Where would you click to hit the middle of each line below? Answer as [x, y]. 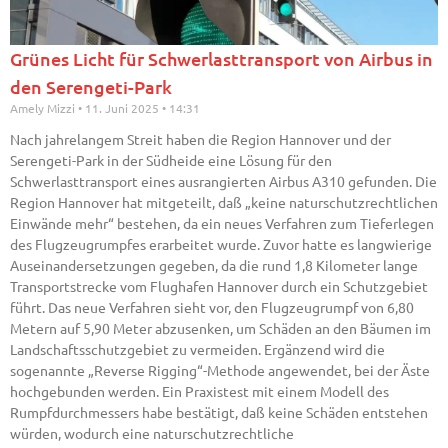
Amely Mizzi [44, 108]
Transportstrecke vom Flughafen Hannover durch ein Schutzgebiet [219, 286]
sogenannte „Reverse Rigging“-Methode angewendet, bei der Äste [220, 370]
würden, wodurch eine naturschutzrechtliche [152, 433]
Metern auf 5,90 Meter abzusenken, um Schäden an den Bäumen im [220, 328]
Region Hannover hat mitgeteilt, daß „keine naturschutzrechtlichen [224, 202]
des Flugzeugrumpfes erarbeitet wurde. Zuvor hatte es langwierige [221, 244]
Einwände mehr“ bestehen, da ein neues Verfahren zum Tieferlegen [222, 223]
